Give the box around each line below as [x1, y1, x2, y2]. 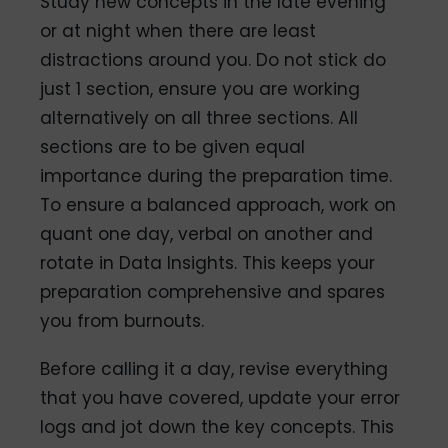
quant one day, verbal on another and [40, 222, 374, 247]
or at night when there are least [40, 19, 317, 44]
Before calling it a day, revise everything [40, 357, 389, 382]
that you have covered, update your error [40, 386, 401, 411]
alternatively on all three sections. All [40, 106, 359, 131]
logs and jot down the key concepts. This [40, 415, 395, 440]
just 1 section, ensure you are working [40, 77, 361, 102]
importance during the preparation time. [40, 164, 393, 189]
